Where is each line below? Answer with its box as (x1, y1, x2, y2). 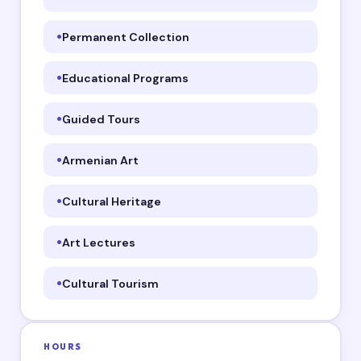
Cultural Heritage (62, 193, 162, 209)
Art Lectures (62, 234, 136, 250)
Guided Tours (62, 111, 141, 127)
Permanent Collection (62, 29, 190, 44)
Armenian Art (62, 152, 139, 168)
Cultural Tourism (62, 276, 160, 291)
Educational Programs (62, 70, 189, 85)
